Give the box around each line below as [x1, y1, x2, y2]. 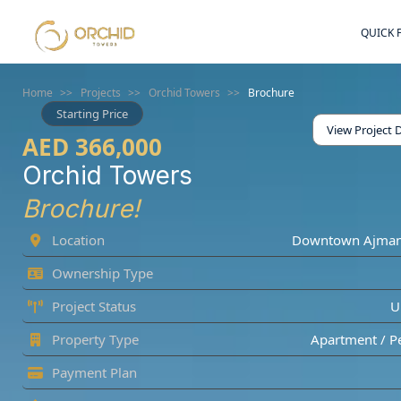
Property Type [48, 330, 139, 348]
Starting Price [56, 106, 128, 122]
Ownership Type [48, 264, 153, 282]
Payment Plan [48, 363, 137, 381]
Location [48, 231, 105, 249]
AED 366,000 [22, 131, 162, 163]
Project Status [48, 297, 136, 315]
